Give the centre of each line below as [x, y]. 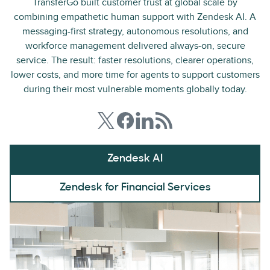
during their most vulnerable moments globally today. [135, 89]
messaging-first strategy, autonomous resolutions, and [135, 31]
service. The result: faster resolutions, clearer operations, [135, 60]
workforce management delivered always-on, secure [135, 46]
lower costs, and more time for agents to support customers [135, 75]
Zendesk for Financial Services [135, 188]
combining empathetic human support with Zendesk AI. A [135, 17]
